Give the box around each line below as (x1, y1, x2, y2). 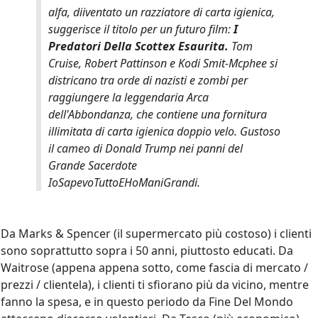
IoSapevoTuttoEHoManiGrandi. (48, 174, 200, 190)
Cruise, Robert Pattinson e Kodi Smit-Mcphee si (48, 55, 278, 71)
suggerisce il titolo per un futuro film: (48, 21, 234, 37)
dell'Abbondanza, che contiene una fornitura (48, 106, 267, 122)
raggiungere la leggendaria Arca (48, 89, 209, 105)
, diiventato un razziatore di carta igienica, (67, 4, 275, 20)
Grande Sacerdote (48, 157, 137, 173)
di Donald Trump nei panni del (90, 140, 243, 156)
